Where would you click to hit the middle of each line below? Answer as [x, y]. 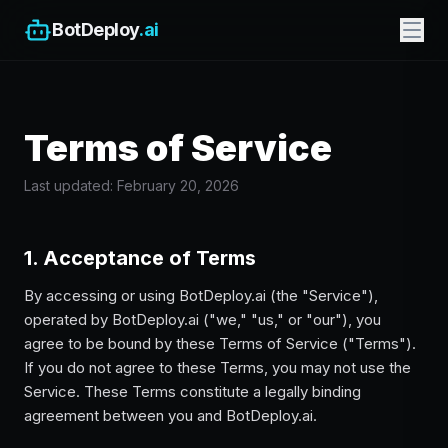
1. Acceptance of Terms [140, 258]
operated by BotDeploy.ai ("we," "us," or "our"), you [202, 319]
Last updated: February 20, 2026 [131, 185]
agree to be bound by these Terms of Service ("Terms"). [220, 343]
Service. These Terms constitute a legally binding [192, 391]
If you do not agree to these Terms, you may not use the [217, 367]
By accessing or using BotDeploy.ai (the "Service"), [201, 295]
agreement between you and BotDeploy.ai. [170, 415]
